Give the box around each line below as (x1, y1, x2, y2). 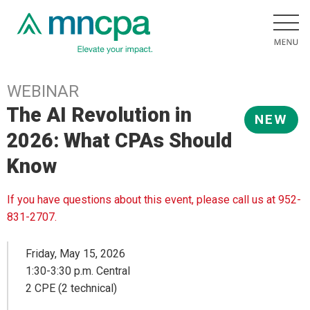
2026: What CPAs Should (6, 129, 232, 152)
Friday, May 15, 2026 (26, 246, 125, 260)
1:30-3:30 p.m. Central (26, 264, 130, 277)
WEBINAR (7, 82, 79, 101)
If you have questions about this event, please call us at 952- (7, 193, 301, 207)
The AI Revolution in (6, 103, 192, 127)
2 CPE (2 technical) (26, 281, 117, 295)
